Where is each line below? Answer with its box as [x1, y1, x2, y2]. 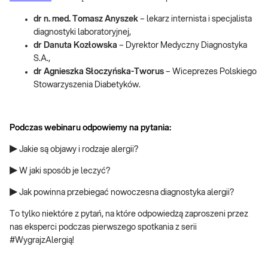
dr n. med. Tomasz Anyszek [33, 15, 138, 23]
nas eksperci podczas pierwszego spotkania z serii [10, 223, 197, 232]
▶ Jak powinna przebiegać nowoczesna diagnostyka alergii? [10, 188, 234, 197]
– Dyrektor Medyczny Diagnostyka [117, 41, 247, 50]
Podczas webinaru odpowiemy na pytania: [10, 124, 171, 132]
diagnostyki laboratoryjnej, [33, 28, 131, 36]
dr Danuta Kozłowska [33, 41, 117, 50]
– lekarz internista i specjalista [138, 15, 252, 23]
